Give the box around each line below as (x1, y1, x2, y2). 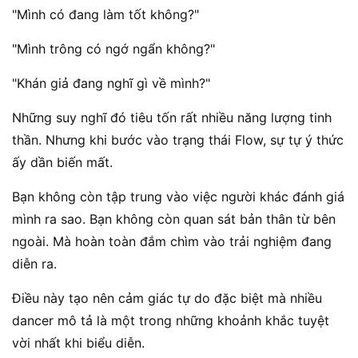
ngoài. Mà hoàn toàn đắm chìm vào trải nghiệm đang (12, 233, 332, 250)
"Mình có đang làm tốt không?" (12, 6, 199, 23)
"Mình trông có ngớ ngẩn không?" (12, 41, 215, 58)
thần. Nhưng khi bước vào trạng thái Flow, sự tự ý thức (12, 132, 344, 149)
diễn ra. (12, 256, 57, 272)
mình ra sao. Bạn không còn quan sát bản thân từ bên (12, 211, 336, 228)
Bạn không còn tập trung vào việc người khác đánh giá (12, 189, 344, 205)
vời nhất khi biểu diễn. (12, 335, 145, 352)
